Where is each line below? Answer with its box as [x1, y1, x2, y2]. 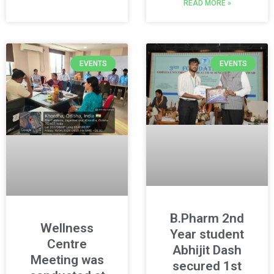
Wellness [40, 221, 94, 236]
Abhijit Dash [172, 242, 242, 257]
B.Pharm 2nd [170, 210, 244, 226]
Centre [47, 237, 87, 252]
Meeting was [30, 253, 104, 268]
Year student [170, 226, 244, 242]
